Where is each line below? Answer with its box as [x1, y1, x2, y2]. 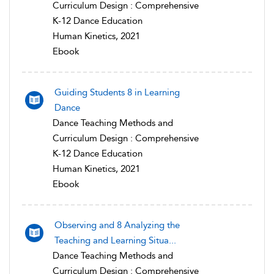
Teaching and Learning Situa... [54, 235, 176, 246]
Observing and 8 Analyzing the [54, 220, 180, 231]
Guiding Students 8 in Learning [54, 87, 180, 98]
